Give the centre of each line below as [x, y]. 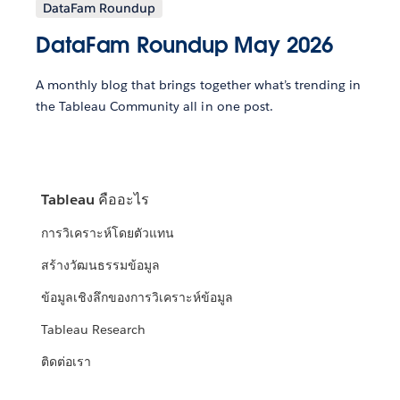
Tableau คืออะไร [96, 200]
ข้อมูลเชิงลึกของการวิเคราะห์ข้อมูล [137, 298]
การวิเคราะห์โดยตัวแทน [108, 233]
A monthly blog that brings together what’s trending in [199, 84]
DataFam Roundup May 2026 [184, 45]
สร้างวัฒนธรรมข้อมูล [101, 266]
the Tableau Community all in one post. [154, 106]
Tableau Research [94, 330]
